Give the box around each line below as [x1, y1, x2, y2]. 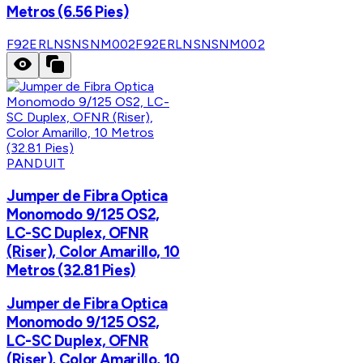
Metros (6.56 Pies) [6, 2, 129, 22]
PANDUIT [6, 155, 66, 171]
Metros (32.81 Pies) [6, 260, 135, 280]
